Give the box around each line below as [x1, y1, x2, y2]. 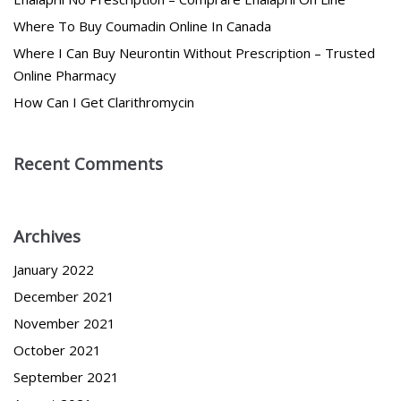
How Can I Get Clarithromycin [13, 93, 194, 112]
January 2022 [13, 260, 94, 279]
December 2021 [13, 287, 115, 306]
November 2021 [13, 314, 115, 333]
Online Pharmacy [13, 66, 116, 85]
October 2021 [13, 341, 101, 360]
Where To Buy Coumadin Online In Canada [13, 17, 271, 36]
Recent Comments [13, 152, 163, 175]
